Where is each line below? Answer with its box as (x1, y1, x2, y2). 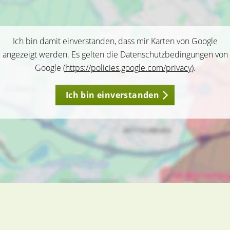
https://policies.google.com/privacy (65, 62, 191, 73)
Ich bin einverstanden (65, 89, 160, 101)
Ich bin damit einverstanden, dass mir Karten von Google (12, 35, 218, 47)
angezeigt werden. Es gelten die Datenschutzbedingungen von (2, 49, 228, 60)
